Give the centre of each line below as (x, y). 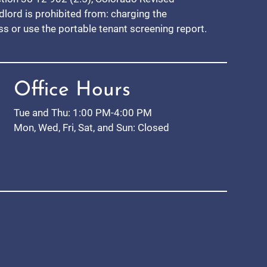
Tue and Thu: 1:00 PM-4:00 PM (83, 112)
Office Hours (72, 90)
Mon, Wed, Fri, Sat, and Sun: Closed (91, 127)
